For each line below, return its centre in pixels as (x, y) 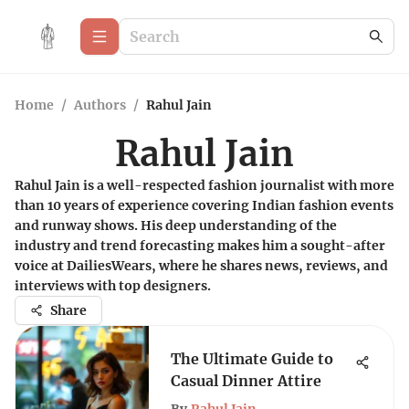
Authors (100, 105)
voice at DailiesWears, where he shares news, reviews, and (201, 266)
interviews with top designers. (113, 286)
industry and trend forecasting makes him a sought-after (200, 246)
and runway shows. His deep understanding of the (176, 225)
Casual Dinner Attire (246, 381)
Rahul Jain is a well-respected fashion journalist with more (204, 185)
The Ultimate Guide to (252, 359)
